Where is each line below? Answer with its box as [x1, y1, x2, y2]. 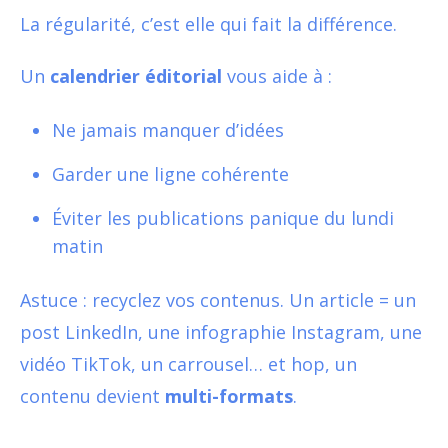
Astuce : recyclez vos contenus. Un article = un [20, 287, 416, 312]
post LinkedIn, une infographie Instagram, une [20, 319, 422, 344]
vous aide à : [222, 63, 332, 88]
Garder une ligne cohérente [52, 161, 289, 186]
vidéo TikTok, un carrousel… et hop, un [20, 351, 357, 376]
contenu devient [20, 383, 165, 408]
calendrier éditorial [50, 63, 222, 88]
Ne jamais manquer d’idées [52, 117, 284, 142]
